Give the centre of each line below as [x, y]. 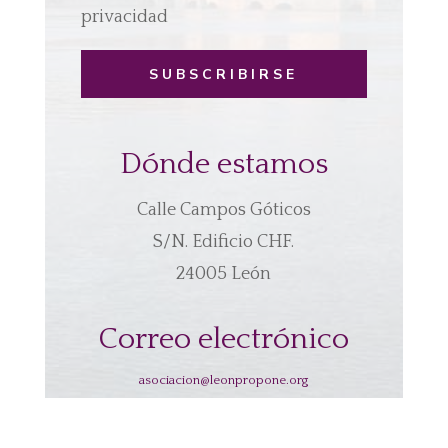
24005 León [224, 273]
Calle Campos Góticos [223, 209]
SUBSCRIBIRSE [224, 74]
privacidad [124, 17]
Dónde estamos [223, 164]
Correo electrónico [224, 339]
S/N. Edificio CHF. [224, 241]
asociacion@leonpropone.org [223, 379]
